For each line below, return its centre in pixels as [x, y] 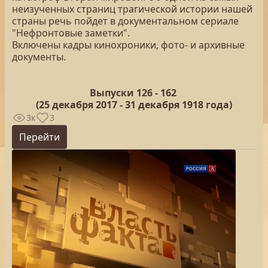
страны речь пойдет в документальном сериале [125, 21]
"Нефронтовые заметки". [71, 33]
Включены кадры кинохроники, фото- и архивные [128, 45]
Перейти [39, 137]
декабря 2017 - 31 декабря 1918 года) [141, 105]
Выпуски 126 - [125, 93]
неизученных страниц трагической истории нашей [132, 9]
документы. [39, 57]
